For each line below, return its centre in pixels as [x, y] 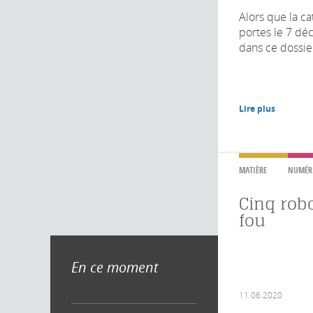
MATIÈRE [253, 170]
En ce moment [115, 267]
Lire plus [257, 108]
